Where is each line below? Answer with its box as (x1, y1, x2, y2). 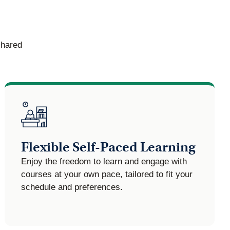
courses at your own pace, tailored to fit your (21, 169, 193, 180)
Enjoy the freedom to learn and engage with (21, 156, 187, 167)
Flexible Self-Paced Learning (21, 139, 196, 156)
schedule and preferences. (21, 182, 123, 193)
